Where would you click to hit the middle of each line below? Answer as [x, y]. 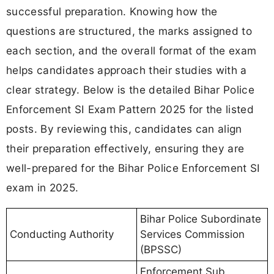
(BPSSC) [161, 250]
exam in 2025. [43, 188]
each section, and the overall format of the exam [131, 51]
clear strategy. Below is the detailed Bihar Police [131, 90]
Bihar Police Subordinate [201, 219]
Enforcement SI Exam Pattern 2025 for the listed [130, 109]
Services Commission [192, 235]
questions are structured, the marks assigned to [129, 31]
